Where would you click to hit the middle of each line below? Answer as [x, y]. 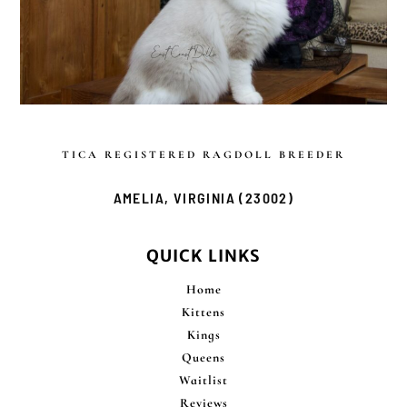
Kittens [203, 312]
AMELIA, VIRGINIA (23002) [203, 197]
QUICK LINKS [203, 255]
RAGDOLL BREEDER [274, 154]
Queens [203, 357]
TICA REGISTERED [132, 154]
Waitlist [203, 380]
